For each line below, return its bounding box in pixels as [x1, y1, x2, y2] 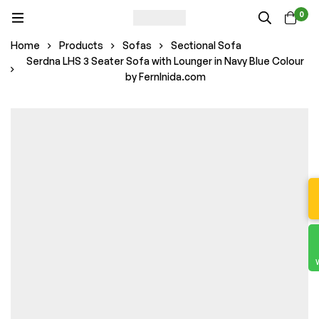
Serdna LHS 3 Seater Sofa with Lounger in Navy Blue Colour [26, 55, 304, 67]
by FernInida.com [125, 70, 206, 83]
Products [59, 39, 103, 51]
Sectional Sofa [171, 39, 241, 51]
